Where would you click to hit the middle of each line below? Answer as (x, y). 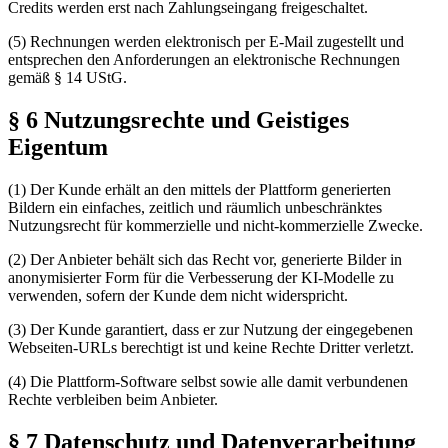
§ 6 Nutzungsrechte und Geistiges (178, 119)
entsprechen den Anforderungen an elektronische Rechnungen (204, 59)
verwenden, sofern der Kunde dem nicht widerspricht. (178, 295)
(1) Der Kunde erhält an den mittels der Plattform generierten (199, 189)
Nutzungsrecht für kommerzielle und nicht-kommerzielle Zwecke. (215, 225)
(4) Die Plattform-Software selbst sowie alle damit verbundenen (208, 381)
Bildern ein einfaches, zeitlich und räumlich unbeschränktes (195, 207)
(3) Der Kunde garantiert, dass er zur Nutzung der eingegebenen (210, 329)
